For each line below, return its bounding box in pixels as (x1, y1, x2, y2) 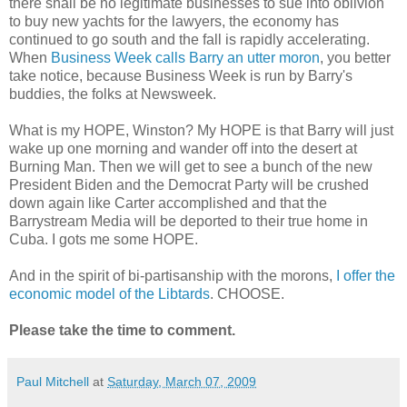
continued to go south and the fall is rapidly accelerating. (9, 32, 370, 48)
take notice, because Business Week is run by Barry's (9, 68, 352, 84)
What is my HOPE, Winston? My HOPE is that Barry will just (9, 123, 393, 139)
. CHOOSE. (210, 286, 284, 303)
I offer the (336, 268, 395, 284)
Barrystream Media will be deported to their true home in (9, 213, 368, 230)
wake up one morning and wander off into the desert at (9, 141, 357, 157)
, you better (320, 50, 391, 66)
